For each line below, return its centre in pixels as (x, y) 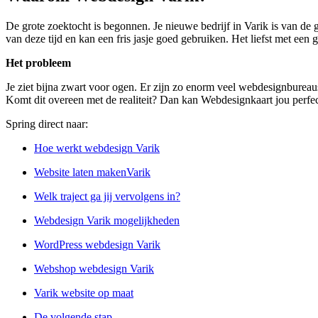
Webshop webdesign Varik (94, 269)
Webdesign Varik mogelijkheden (107, 221)
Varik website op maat (84, 293)
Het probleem (38, 63)
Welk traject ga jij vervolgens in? (107, 197)
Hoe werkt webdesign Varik (97, 148)
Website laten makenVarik (92, 172)
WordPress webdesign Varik (97, 245)
